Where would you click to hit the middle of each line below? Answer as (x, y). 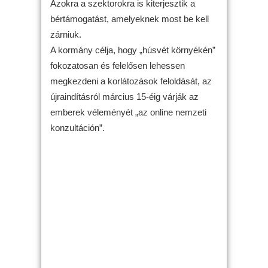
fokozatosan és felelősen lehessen (118, 66)
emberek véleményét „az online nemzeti (128, 112)
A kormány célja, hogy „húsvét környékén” (133, 50)
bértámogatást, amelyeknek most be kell (130, 19)
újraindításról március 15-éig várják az (124, 97)
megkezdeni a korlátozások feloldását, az (131, 81)
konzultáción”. (77, 128)
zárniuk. (66, 34)
